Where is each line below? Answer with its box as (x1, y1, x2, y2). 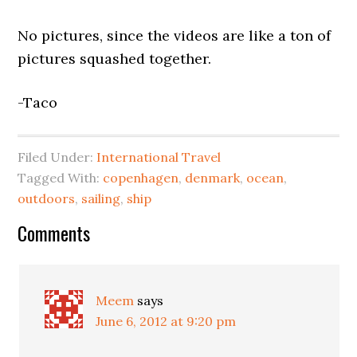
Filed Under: (18, 149, 97, 165)
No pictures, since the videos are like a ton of (18, 26, 331, 45)
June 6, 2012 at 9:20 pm (96, 313, 237, 329)
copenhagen (103, 170, 179, 186)
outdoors (18, 190, 76, 206)
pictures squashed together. (18, 49, 212, 68)
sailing (81, 190, 121, 206)
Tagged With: (18, 170, 104, 186)
